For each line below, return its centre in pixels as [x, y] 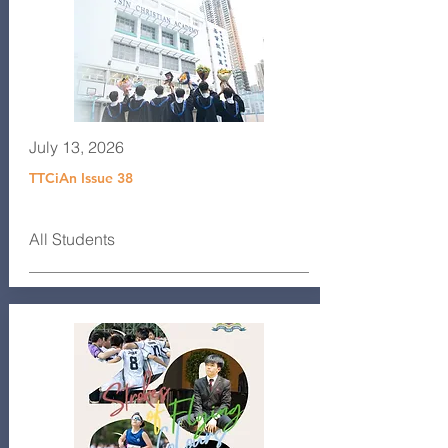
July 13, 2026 [76, 147]
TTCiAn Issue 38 [80, 178]
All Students [71, 239]
